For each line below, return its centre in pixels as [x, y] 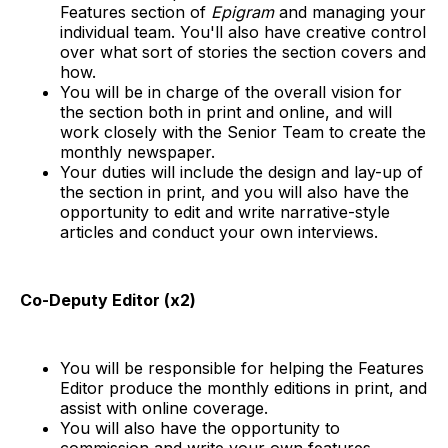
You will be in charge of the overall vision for [231, 91]
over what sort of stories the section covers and [243, 51]
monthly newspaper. [137, 151]
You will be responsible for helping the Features [242, 367]
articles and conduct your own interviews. [219, 231]
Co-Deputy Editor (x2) [108, 299]
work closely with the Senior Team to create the [243, 131]
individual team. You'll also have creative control [243, 31]
